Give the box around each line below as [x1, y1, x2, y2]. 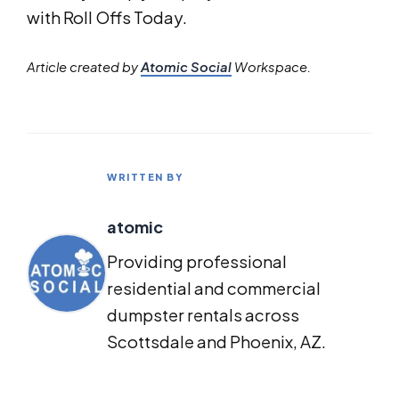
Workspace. [232, 59, 311, 76]
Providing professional [107, 251, 287, 273]
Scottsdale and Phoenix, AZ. [107, 331, 326, 353]
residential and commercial [107, 278, 321, 299]
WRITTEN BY [107, 171, 183, 183]
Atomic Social [141, 59, 232, 76]
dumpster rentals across [107, 305, 299, 326]
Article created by [27, 59, 141, 76]
